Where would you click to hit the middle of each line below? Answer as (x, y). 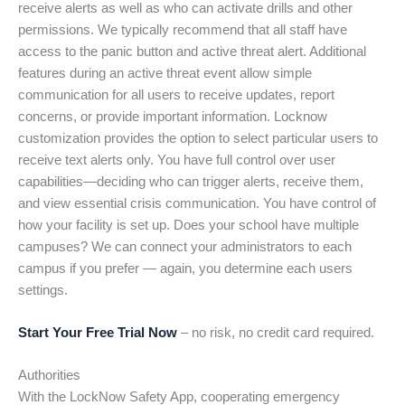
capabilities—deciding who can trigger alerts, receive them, (191, 181)
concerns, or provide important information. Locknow (173, 116)
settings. (43, 290)
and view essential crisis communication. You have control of (197, 203)
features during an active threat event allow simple (165, 73)
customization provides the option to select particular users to (198, 138)
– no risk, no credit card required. (276, 333)
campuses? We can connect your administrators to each (185, 246)
